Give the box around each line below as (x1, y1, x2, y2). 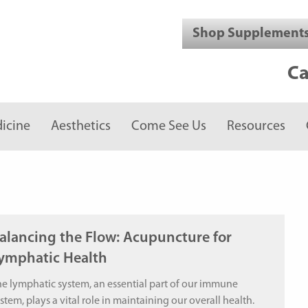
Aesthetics (51, 119, 111, 133)
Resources (227, 119, 285, 133)
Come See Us (131, 119, 206, 133)
